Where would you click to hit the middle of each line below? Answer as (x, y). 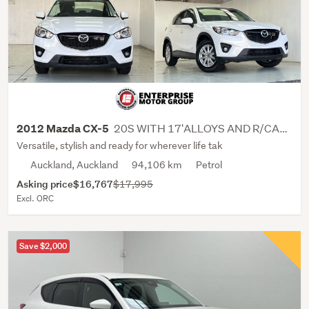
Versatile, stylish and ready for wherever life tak (120, 146)
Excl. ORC (35, 199)
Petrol (209, 165)
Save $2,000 (43, 246)
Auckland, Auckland (74, 165)
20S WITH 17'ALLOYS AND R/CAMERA (197, 128)
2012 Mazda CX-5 (64, 129)
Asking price (45, 184)
